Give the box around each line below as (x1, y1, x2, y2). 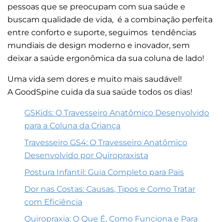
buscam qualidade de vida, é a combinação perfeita (7, 14, 213, 24)
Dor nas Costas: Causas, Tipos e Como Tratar (24, 184, 196, 194)
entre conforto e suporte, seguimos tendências (7, 27, 196, 37)
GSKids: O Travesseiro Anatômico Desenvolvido (24, 108, 210, 117)
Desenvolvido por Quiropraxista (24, 150, 149, 160)
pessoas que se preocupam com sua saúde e (7, 1, 187, 11)
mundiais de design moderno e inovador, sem (7, 40, 190, 50)
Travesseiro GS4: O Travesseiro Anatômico (24, 137, 188, 147)
